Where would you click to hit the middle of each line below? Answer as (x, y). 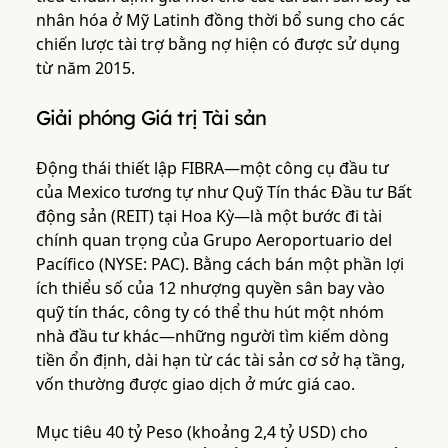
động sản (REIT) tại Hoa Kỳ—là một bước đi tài (208, 216)
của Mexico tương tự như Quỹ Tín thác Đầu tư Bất (223, 192)
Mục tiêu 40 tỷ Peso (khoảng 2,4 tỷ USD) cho (201, 432)
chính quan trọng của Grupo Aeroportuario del (213, 240)
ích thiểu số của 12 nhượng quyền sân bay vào (210, 288)
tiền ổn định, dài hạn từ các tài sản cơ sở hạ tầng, (220, 360)
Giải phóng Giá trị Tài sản (151, 118)
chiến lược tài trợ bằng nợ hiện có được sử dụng (217, 44)
